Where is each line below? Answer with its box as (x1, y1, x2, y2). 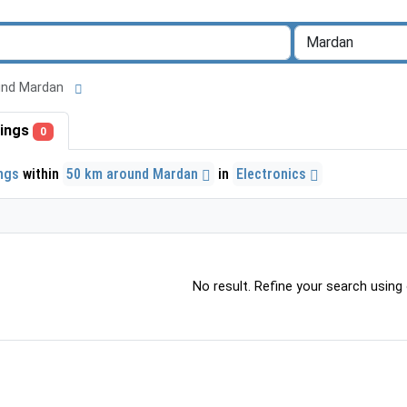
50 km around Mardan (66, 164, 202, 183)
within (19, 164, 63, 183)
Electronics (236, 164, 310, 183)
